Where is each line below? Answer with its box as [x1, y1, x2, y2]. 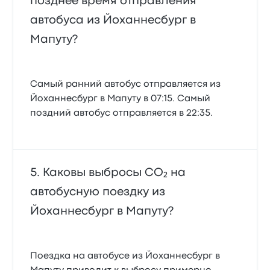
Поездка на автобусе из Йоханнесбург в [30, 252, 221, 260]
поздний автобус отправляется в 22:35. [30, 109, 213, 118]
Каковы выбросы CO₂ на [43, 168, 186, 178]
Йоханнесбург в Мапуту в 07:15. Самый [30, 95, 211, 103]
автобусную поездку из [30, 187, 166, 197]
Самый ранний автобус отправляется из [30, 80, 221, 89]
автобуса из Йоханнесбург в [30, 15, 196, 25]
